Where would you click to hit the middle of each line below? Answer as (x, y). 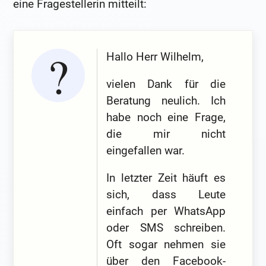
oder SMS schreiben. (166, 227)
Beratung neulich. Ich (166, 100)
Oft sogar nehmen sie (166, 244)
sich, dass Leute (166, 194)
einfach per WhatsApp (166, 211)
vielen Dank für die (166, 84)
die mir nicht (166, 134)
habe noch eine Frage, (166, 117)
